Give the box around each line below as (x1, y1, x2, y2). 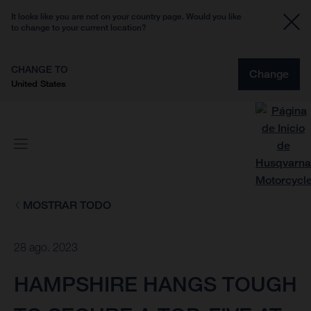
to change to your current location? (11, 22, 146, 33)
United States (11, 78, 66, 89)
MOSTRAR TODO (22, 199, 111, 212)
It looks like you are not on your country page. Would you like (11, 11, 242, 22)
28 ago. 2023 (14, 241, 78, 254)
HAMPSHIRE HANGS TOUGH (14, 271, 297, 297)
